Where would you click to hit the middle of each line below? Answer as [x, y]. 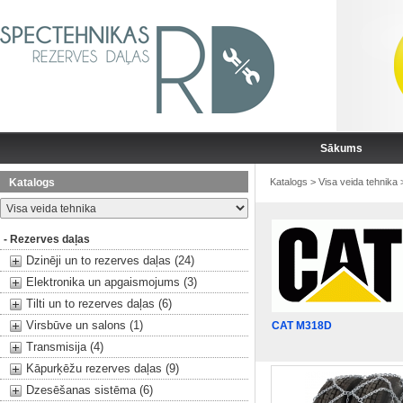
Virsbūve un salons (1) [85, 325]
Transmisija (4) [65, 347]
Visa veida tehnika [358, 182]
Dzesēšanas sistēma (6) [90, 390]
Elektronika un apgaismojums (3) [112, 282]
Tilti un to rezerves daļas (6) [99, 304]
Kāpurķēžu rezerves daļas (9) [103, 368]
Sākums [341, 148]
